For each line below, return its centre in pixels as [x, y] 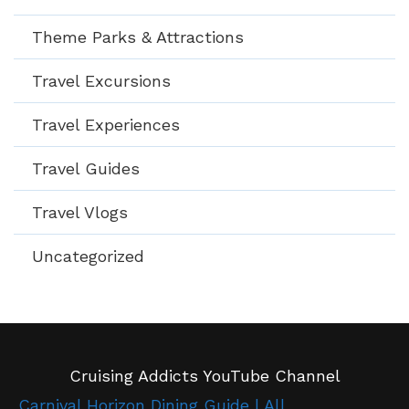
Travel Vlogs [80, 213]
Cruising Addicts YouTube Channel [204, 376]
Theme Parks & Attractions [138, 37]
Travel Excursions [101, 81]
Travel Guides [86, 169]
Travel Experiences [106, 125]
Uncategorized [88, 257]
